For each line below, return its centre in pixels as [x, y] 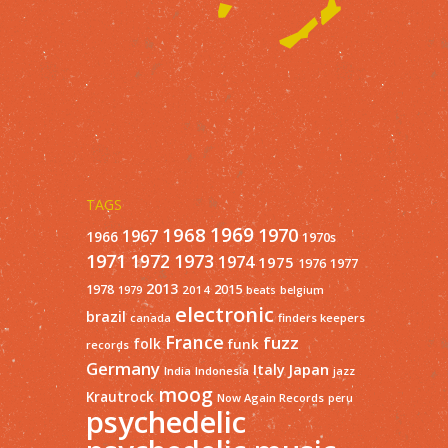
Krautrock [120, 396]
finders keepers [321, 317]
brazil [106, 316]
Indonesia [222, 370]
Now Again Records [270, 397]
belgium [302, 289]
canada [150, 317]
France [194, 341]
